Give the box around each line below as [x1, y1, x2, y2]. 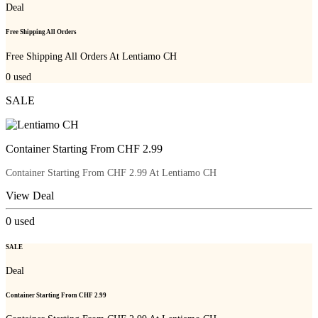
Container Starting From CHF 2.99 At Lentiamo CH [6, 168, 216, 179]
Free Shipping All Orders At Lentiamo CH [6, 50, 177, 62]
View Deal [6, 190, 54, 202]
